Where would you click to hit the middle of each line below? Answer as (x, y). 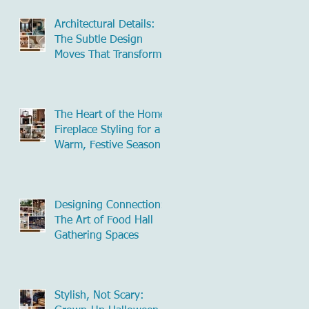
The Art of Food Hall (104, 220)
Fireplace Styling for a (107, 130)
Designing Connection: (110, 205)
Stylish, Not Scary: (99, 296)
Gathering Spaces (97, 236)
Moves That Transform (108, 55)
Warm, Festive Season (108, 145)
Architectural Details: (105, 24)
